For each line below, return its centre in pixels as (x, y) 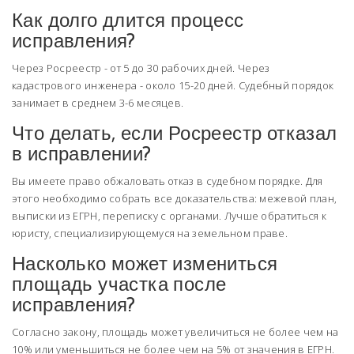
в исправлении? (82, 154)
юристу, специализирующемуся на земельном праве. (150, 233)
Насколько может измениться (145, 264)
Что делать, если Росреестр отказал (175, 134)
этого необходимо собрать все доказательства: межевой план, (175, 199)
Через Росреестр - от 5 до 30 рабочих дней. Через (141, 68)
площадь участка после (119, 284)
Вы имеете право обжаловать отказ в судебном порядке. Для (168, 181)
